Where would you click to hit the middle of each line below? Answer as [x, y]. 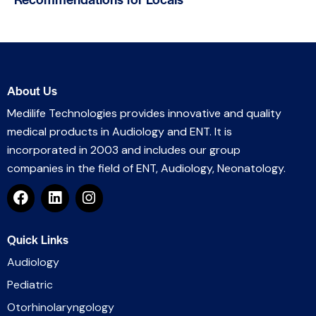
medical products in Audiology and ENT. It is [120, 131]
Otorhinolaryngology [61, 307]
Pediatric [30, 284]
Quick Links [38, 239]
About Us [32, 90]
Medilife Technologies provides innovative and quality [144, 113]
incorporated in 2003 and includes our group [124, 150]
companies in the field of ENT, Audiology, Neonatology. [146, 168]
